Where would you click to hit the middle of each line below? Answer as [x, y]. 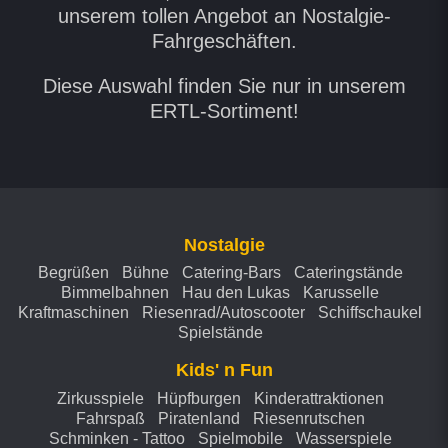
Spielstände [220, 333]
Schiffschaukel [370, 313]
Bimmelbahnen [115, 293]
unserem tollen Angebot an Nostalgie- [224, 15]
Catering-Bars [231, 273]
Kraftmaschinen [73, 313]
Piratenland [198, 418]
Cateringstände [348, 273]
